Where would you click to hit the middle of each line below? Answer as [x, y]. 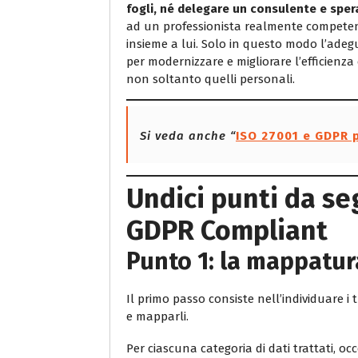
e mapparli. [157, 316]
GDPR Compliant [227, 230]
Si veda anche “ [188, 136]
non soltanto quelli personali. [211, 79]
